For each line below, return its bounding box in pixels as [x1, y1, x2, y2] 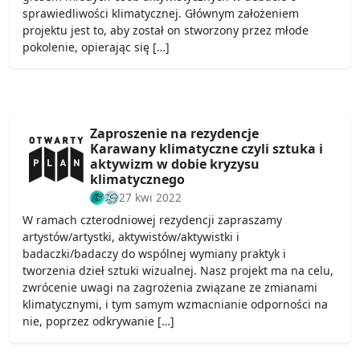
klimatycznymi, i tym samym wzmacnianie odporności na [22, 297, 328, 313]
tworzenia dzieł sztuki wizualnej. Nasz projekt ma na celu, [22, 263, 333, 279]
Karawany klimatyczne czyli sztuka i [90, 140, 323, 158]
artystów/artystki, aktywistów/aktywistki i [22, 229, 239, 245]
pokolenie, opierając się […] [22, 39, 170, 55]
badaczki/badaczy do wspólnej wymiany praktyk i [22, 246, 286, 262]
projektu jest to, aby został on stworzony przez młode [22, 22, 309, 39]
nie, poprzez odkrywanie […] [22, 313, 174, 329]
